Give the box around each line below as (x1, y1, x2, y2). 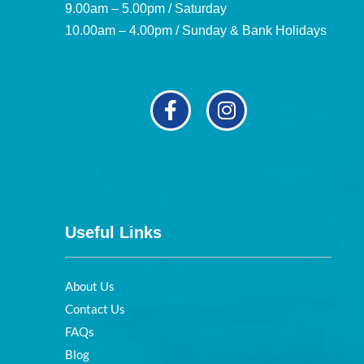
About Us (65, 278, 115, 293)
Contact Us (65, 301, 125, 316)
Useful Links (65, 223, 162, 241)
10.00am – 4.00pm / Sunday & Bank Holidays (65, 23, 327, 37)
